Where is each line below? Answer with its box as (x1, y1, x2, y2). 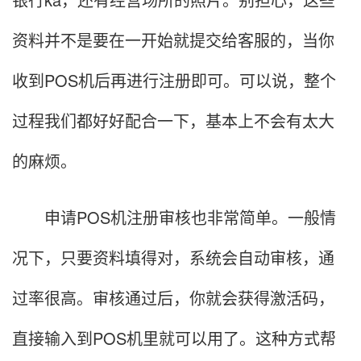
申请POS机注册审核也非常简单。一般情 (12, 205, 336, 230)
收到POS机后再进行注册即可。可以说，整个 (12, 68, 336, 93)
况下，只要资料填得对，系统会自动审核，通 (12, 246, 334, 270)
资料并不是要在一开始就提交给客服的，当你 (12, 28, 334, 52)
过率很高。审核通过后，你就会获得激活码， (12, 286, 334, 310)
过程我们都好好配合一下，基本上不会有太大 (12, 109, 334, 133)
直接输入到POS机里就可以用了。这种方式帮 (12, 326, 336, 351)
